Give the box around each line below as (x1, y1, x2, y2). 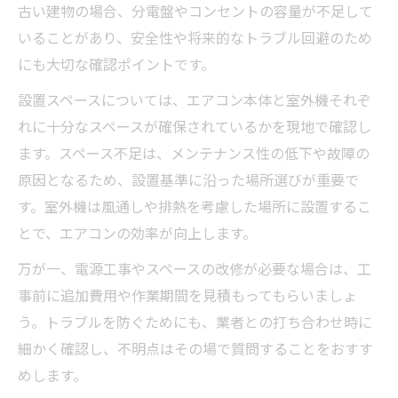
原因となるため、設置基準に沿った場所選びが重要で (18, 170, 359, 195)
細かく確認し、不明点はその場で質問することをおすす (18, 338, 373, 363)
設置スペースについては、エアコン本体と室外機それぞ (18, 90, 371, 115)
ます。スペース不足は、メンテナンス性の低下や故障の (18, 143, 370, 168)
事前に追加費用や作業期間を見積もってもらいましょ (18, 285, 357, 310)
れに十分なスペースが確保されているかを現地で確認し (18, 116, 371, 141)
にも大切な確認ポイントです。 (18, 54, 215, 79)
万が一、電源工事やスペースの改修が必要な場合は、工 (18, 259, 371, 283)
